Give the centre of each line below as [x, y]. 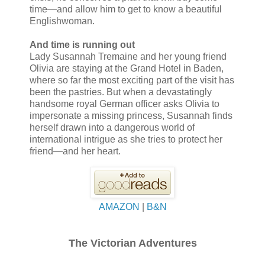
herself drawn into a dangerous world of [112, 128]
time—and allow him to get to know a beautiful [126, 9]
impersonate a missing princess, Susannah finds [131, 116]
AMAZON [120, 207]
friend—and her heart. [75, 151]
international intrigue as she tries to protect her [126, 140]
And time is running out [82, 45]
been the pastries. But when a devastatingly [121, 92]
